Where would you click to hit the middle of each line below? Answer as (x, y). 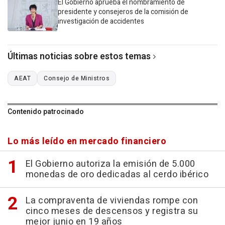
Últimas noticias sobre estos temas (79, 56)
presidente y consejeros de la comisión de (123, 12)
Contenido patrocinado (46, 111)
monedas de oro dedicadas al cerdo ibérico (117, 174)
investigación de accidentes (101, 21)
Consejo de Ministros (77, 78)
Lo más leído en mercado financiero (87, 141)
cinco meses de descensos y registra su (112, 211)
